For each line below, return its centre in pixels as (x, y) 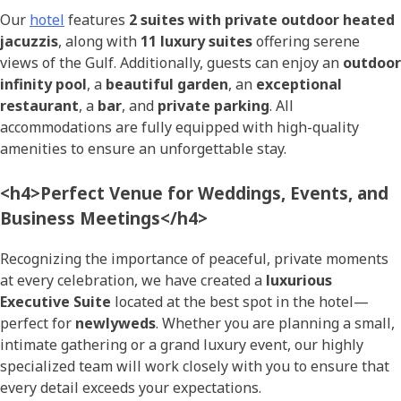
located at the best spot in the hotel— (240, 301)
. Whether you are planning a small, (275, 323)
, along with (99, 41)
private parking (213, 105)
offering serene (306, 41)
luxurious (299, 280)
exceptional (299, 84)
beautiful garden (167, 84)
